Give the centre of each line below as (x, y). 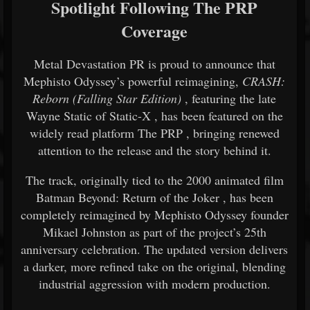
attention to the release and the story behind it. (154, 150)
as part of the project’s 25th (198, 232)
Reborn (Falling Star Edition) (107, 98)
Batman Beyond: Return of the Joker (127, 197)
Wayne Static (59, 116)
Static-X (130, 116)
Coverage (154, 31)
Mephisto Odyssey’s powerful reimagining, (133, 81)
